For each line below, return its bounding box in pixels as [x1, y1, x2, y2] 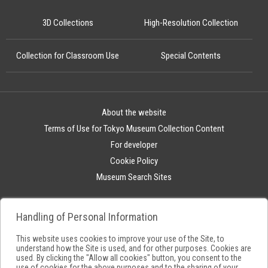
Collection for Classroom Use [16, 50, 119, 62]
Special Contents [161, 50, 221, 62]
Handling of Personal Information [16, 211, 158, 223]
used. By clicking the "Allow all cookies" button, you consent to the [16, 253, 242, 263]
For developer [111, 139, 157, 151]
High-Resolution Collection [144, 17, 238, 29]
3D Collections [42, 17, 93, 29]
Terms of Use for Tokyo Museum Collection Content [44, 123, 224, 135]
